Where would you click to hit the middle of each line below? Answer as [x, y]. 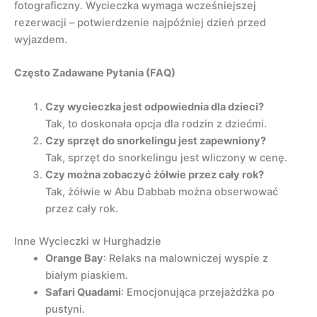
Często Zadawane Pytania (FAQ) [95, 73]
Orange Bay [74, 258]
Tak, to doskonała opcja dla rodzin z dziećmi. [156, 123]
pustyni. [65, 309]
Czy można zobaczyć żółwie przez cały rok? [154, 174]
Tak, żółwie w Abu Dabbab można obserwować [161, 191]
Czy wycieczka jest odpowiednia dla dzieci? [154, 106]
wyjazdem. [41, 39]
